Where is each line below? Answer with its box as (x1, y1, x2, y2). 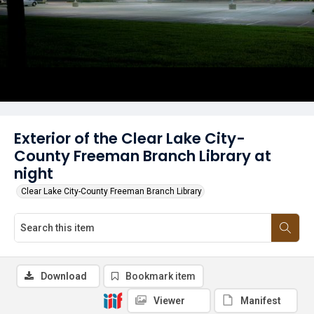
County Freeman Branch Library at (14, 145, 271, 167)
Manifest (240, 295, 281, 306)
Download (41, 271, 87, 282)
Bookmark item (125, 271, 196, 282)
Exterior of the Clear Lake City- (14, 128, 245, 149)
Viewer (153, 295, 185, 306)
